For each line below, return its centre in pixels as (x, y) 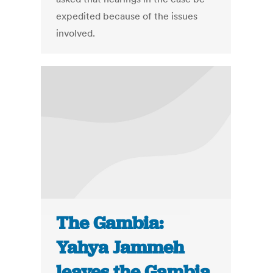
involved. (76, 33)
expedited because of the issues (127, 16)
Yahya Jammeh (120, 248)
